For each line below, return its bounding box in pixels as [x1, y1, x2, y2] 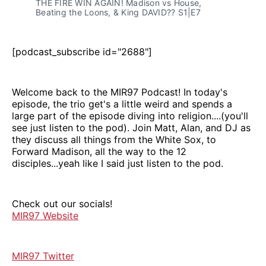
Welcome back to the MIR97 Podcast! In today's [12, 85, 227, 98]
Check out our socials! [12, 197, 112, 210]
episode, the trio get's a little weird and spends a [12, 97, 232, 110]
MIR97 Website [12, 209, 78, 221]
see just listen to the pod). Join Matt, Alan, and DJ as [12, 121, 251, 134]
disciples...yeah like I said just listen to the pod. [12, 157, 223, 169]
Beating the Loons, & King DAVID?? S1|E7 [36, 7, 201, 17]
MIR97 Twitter [12, 249, 74, 262]
